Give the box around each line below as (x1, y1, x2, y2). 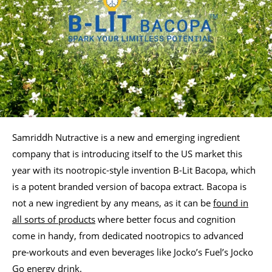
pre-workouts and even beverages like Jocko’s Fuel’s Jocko (12, 245, 253, 258)
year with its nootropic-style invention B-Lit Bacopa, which (12, 163, 256, 176)
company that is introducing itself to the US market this (12, 147, 242, 160)
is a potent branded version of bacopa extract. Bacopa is (12, 180, 246, 192)
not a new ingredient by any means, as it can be (12, 196, 213, 209)
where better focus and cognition (95, 212, 236, 225)
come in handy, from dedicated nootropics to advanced (12, 229, 243, 242)
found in (213, 196, 248, 209)
